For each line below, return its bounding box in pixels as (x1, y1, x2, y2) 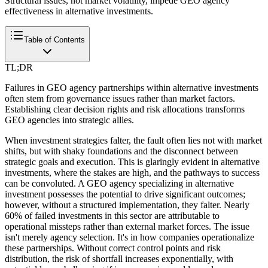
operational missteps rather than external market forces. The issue (5, 221, 249, 232)
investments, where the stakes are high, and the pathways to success (5, 167, 260, 178)
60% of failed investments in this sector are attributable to (5, 210, 220, 221)
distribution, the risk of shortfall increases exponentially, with (5, 253, 233, 264)
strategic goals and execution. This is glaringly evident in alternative (5, 156, 260, 167)
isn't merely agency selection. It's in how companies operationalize (5, 232, 254, 242)
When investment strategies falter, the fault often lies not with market (5, 135, 262, 145)
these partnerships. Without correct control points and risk (5, 242, 221, 253)
